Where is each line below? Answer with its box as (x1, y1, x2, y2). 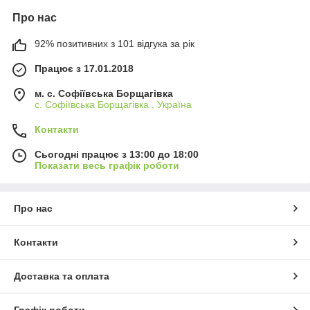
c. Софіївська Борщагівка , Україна (35, 99, 192, 110)
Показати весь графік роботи (35, 160, 179, 171)
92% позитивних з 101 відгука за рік (35, 38, 194, 49)
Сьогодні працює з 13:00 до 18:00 (35, 149, 199, 160)
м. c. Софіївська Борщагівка (35, 88, 173, 99)
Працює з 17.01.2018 (35, 63, 134, 74)
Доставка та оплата (14, 271, 109, 282)
